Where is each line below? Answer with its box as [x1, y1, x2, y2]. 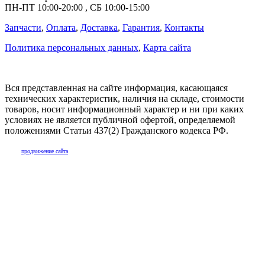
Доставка [80, 22, 118, 33]
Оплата [46, 22, 76, 33]
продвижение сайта [21, 147, 68, 154]
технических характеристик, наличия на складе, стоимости [5, 93, 244, 104]
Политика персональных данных [5, 42, 138, 53]
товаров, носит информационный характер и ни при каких [5, 104, 244, 114]
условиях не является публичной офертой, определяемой [5, 114, 235, 125]
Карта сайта [143, 42, 191, 53]
